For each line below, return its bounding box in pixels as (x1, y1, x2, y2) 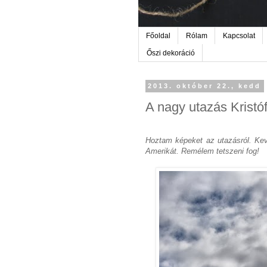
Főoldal (146, 32, 170, 41)
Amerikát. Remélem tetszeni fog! (145, 147, 259, 156)
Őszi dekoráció (147, 48, 195, 57)
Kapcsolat (223, 32, 255, 41)
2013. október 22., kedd (148, 82, 262, 90)
